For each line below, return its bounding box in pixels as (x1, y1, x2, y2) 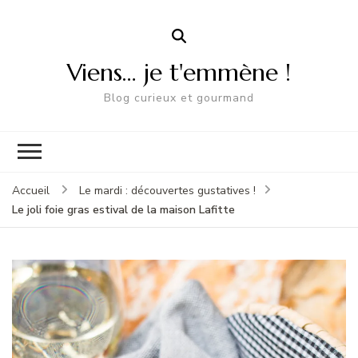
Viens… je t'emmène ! (67, 57, 291, 87)
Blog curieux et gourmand (104, 89, 254, 105)
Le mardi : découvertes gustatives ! (78, 182, 256, 198)
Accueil (12, 182, 50, 198)
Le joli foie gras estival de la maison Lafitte (12, 201, 235, 217)
